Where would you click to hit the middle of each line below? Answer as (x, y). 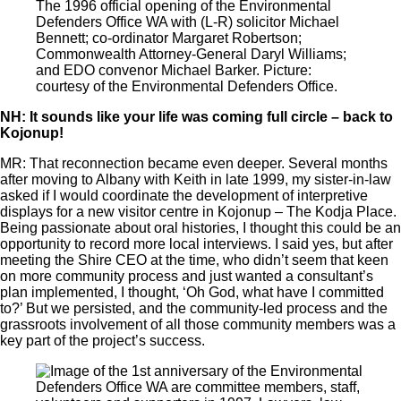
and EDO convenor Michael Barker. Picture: (174, 70)
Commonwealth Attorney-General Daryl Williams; (191, 54)
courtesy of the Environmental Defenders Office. (187, 86)
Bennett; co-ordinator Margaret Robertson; (169, 38)
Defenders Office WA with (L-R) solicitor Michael (188, 21)
